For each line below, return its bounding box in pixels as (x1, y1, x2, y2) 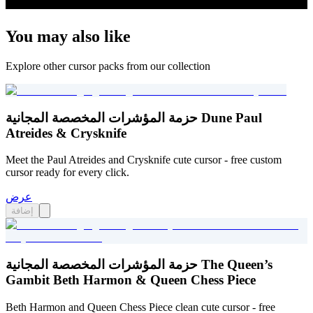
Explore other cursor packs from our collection (6, 59, 210, 72)
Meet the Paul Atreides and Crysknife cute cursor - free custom (6, 154, 282, 166)
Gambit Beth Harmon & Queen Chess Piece (6, 272, 256, 287)
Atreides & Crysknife (6, 125, 126, 140)
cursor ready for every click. (6, 166, 129, 179)
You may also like (6, 27, 131, 45)
